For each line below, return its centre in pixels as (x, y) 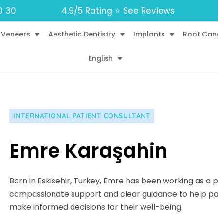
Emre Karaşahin (89, 151)
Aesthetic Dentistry (82, 34)
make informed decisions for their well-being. (96, 207)
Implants (149, 34)
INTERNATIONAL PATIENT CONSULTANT (82, 116)
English (101, 58)
